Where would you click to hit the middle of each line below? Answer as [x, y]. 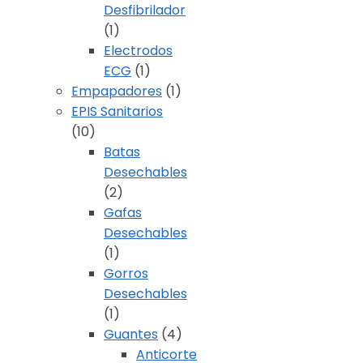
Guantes [131, 335]
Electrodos [138, 51]
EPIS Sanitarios [117, 112]
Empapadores [117, 92]
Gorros [126, 274]
